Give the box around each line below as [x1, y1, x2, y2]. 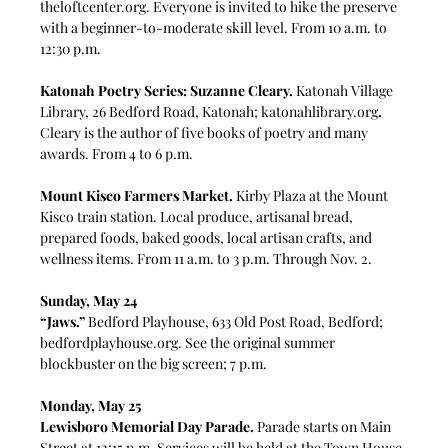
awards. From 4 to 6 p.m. [40, 143, 194, 163]
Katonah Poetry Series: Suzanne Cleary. [40, 80, 294, 100]
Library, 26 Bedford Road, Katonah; [40, 101, 262, 121]
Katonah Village [293, 80, 397, 100]
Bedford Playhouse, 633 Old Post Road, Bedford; [85, 311, 387, 331]
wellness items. [40, 248, 135, 268]
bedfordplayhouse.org [40, 332, 179, 352]
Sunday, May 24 [40, 290, 138, 310]
